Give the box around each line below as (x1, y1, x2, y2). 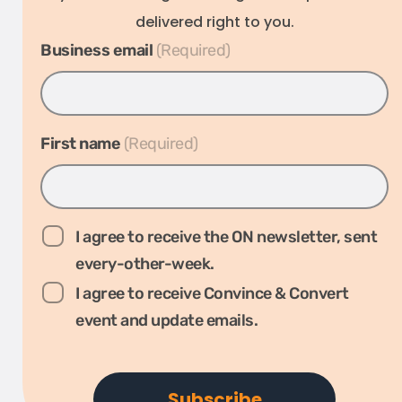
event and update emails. (75, 310, 258, 330)
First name (40, 134, 120, 153)
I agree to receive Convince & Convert (75, 284, 349, 303)
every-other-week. (75, 254, 214, 274)
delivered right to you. (135, 12, 294, 32)
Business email (40, 40, 153, 60)
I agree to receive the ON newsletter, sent (75, 227, 377, 247)
